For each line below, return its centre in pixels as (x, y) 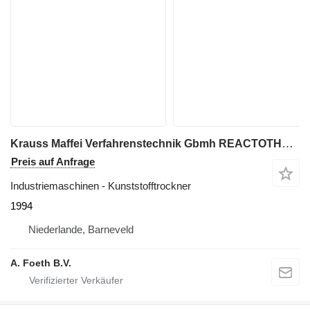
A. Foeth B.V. (41, 263)
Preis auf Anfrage (53, 161)
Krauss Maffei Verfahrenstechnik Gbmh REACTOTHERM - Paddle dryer (288, 143)
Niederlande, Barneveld (81, 229)
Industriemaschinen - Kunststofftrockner (101, 185)
